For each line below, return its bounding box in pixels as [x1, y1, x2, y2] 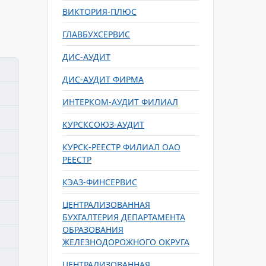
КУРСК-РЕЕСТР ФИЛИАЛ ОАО [62, 141, 180, 153]
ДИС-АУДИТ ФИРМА [62, 74, 144, 85]
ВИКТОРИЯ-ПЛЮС [62, 6, 137, 17]
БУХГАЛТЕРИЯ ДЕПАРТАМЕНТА [62, 211, 185, 223]
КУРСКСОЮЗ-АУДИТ [62, 119, 144, 130]
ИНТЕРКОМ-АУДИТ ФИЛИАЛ [62, 96, 178, 107]
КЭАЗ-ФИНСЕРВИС [62, 176, 137, 188]
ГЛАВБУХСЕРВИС [62, 28, 130, 40]
